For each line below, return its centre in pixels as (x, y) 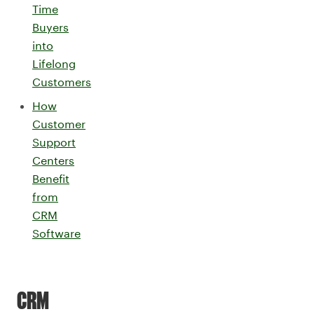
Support (54, 142)
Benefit (51, 178)
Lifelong (54, 63)
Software (56, 233)
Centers (53, 160)
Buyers (50, 27)
